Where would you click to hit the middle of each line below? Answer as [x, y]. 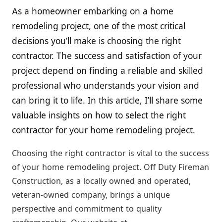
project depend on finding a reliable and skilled [108, 70]
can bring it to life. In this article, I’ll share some [107, 100]
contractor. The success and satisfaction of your [107, 55]
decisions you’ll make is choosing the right [96, 41]
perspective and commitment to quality [87, 208]
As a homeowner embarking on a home [93, 11]
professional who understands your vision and [106, 85]
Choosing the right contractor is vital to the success [111, 153]
